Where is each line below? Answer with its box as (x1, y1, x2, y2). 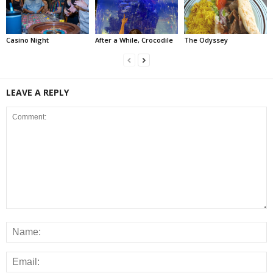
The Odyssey (183, 35, 228, 44)
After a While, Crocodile (94, 35, 173, 44)
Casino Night (6, 35, 49, 44)
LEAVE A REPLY (6, 86, 69, 98)
